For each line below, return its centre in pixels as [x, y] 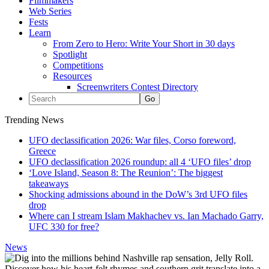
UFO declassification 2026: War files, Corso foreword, [132, 140]
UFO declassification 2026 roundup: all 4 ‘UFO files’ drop [140, 162]
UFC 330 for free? [64, 227]
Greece [42, 151]
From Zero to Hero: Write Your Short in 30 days [144, 44]
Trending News [34, 120]
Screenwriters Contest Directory [138, 87]
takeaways [49, 183]
